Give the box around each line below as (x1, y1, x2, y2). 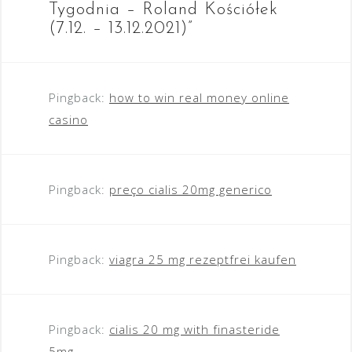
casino (49, 111, 88, 127)
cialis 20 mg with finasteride (109, 321, 280, 337)
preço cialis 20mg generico (109, 181, 272, 197)
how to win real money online (109, 89, 289, 105)
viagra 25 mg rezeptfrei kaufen (109, 251, 296, 267)
